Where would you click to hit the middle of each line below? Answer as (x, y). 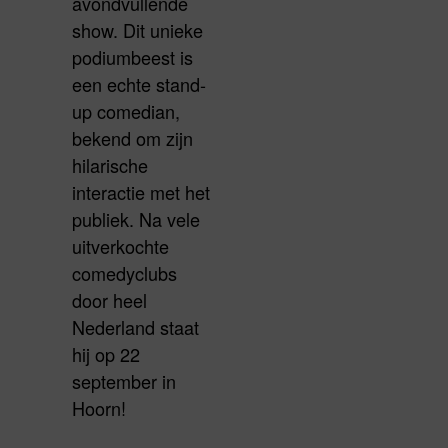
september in (124, 381)
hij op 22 (106, 354)
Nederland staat (135, 327)
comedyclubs (124, 273)
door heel (109, 300)
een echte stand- (139, 84)
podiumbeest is (132, 57)
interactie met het (141, 192)
